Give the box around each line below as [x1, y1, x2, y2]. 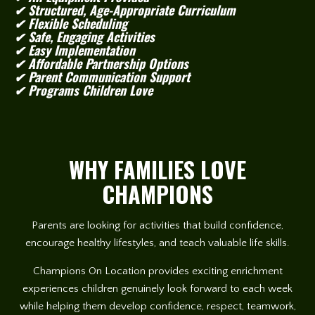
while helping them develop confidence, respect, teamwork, [19, 300, 296, 313]
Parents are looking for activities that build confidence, [32, 219, 283, 232]
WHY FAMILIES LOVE [69, 153, 246, 186]
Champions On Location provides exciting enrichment [32, 265, 283, 278]
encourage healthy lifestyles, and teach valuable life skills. [25, 237, 290, 250]
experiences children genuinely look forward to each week [22, 283, 292, 295]
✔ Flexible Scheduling [14, 14, 127, 33]
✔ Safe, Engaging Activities [14, 27, 155, 46]
